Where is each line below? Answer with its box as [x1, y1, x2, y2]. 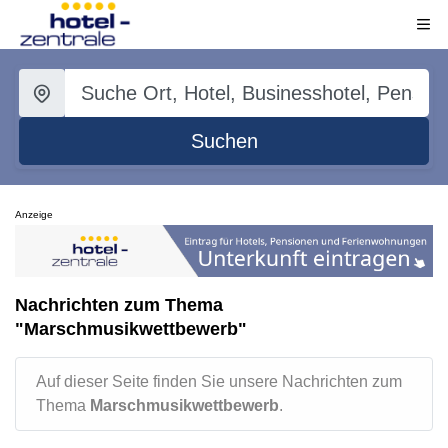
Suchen [190, 130, 258, 152]
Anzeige [15, 209, 53, 220]
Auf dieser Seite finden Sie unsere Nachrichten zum [36, 372, 402, 390]
